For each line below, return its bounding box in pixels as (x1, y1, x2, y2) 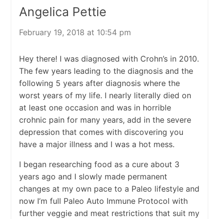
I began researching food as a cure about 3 (19, 159, 179, 170)
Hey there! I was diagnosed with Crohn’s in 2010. (19, 54, 199, 64)
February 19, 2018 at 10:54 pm (19, 27, 131, 38)
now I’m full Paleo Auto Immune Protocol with (19, 196, 188, 206)
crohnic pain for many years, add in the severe (19, 115, 191, 125)
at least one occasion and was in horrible (19, 103, 171, 113)
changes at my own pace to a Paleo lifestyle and (19, 184, 199, 194)
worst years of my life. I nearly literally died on (19, 90, 191, 101)
